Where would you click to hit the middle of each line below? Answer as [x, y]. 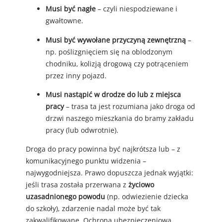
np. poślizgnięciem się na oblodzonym [109, 52]
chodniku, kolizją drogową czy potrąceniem [117, 63]
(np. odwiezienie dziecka [147, 197]
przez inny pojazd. [76, 75]
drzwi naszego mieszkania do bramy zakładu [120, 118]
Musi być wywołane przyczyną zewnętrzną [116, 40]
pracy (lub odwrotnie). [82, 130]
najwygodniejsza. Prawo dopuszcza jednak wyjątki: [110, 173]
